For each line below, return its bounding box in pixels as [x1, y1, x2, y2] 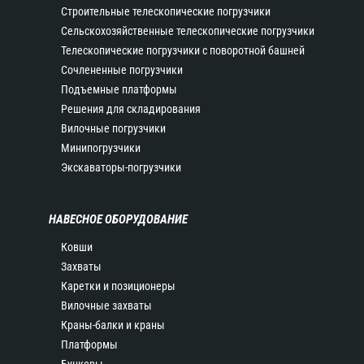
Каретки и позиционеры [61, 279, 175, 292]
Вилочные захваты [61, 299, 152, 312]
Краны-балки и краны [61, 318, 165, 331]
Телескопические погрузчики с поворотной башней [61, 44, 305, 57]
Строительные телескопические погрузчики [61, 5, 271, 18]
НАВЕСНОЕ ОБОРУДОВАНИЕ [49, 212, 188, 227]
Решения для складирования [61, 102, 201, 115]
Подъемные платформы [61, 83, 177, 96]
